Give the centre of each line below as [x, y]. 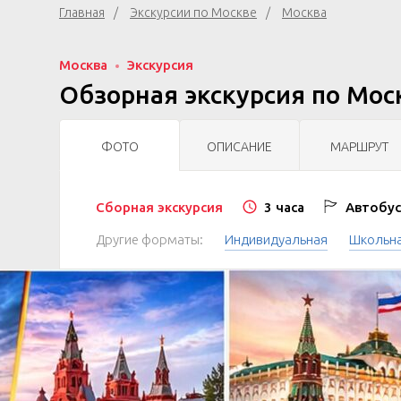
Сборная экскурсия [159, 207]
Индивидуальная [276, 239]
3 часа [282, 207]
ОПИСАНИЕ [239, 147]
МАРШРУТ [359, 147]
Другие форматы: [149, 239]
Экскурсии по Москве [193, 13]
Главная [82, 13]
